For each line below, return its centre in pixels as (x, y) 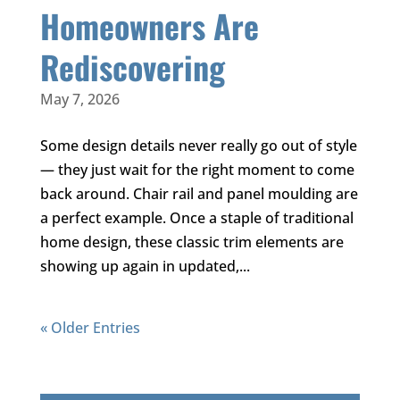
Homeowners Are (149, 26)
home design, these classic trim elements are (192, 242)
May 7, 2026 (79, 100)
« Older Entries (90, 328)
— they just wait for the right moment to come (197, 170)
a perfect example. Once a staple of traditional (196, 218)
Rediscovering (132, 67)
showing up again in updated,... (145, 267)
